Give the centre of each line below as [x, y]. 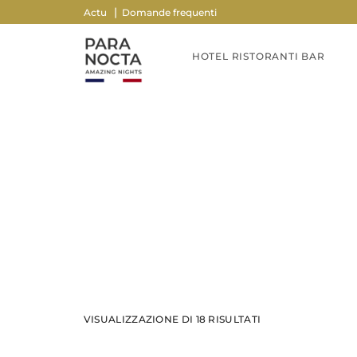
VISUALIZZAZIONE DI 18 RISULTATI [172, 319]
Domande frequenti [169, 12]
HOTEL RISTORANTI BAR [258, 56]
